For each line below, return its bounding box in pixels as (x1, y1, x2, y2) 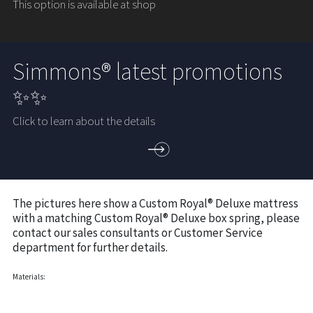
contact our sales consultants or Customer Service (13, 224, 263, 240)
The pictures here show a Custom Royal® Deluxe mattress (13, 194, 299, 210)
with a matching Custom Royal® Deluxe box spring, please (13, 209, 300, 225)
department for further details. (13, 238, 168, 254)
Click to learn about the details (13, 112, 156, 129)
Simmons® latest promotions (13, 54, 283, 86)
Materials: (13, 271, 46, 282)
